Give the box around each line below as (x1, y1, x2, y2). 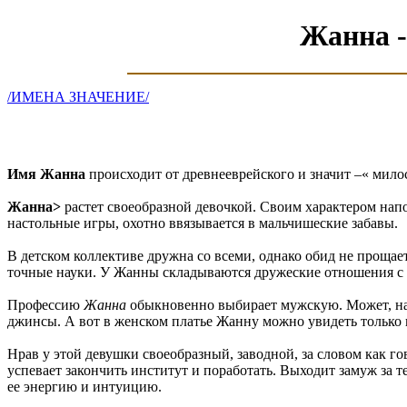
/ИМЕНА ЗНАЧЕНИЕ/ (7, 88, 149, 104)
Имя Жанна (7, 165, 85, 182)
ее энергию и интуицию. (7, 378, 162, 394)
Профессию (7, 296, 84, 313)
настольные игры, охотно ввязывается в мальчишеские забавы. (7, 214, 398, 231)
